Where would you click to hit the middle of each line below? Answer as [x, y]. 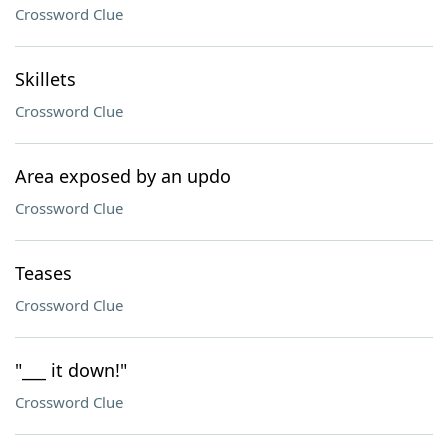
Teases [43, 273]
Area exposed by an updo [123, 176]
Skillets [45, 79]
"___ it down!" [71, 370]
